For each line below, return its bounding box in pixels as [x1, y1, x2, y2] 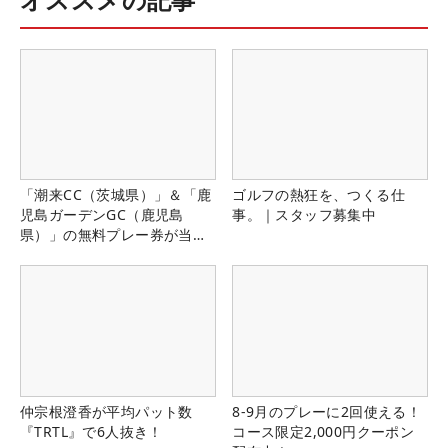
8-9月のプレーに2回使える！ [232, 401, 422, 421]
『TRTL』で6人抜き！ [20, 421, 163, 441]
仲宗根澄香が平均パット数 [20, 401, 193, 421]
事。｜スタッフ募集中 [232, 205, 377, 225]
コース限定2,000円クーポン [232, 421, 415, 441]
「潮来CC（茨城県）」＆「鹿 [20, 185, 212, 205]
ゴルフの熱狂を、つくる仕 [232, 185, 405, 205]
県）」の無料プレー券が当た [20, 225, 208, 245]
